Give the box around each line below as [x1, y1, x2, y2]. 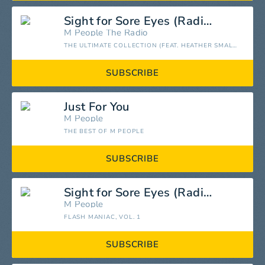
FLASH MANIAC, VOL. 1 [64, 213, 141, 222]
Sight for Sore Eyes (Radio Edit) [203, 185, 212, 201]
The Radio [105, 27, 148, 39]
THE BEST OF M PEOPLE [64, 127, 144, 136]
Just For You [64, 99, 130, 115]
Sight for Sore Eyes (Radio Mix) [203, 13, 212, 30]
